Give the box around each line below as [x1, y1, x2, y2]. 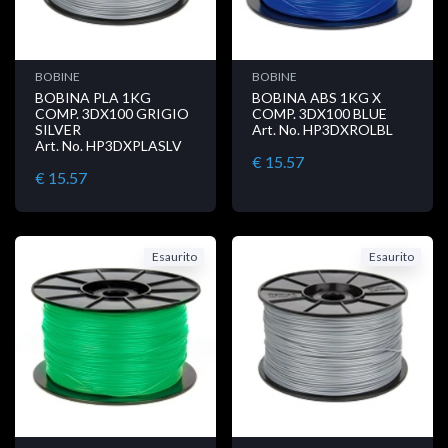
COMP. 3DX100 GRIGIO [35, 104, 189, 122]
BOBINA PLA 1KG [35, 88, 151, 106]
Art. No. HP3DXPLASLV [35, 136, 182, 154]
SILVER [35, 120, 81, 138]
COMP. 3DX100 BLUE [252, 104, 387, 122]
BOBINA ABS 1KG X [252, 88, 381, 106]
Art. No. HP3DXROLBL [252, 120, 393, 138]
